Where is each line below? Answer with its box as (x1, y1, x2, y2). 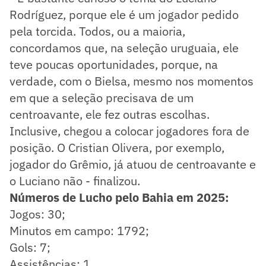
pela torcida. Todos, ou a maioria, (9, 23, 185, 39)
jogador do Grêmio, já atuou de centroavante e (9, 156, 256, 172)
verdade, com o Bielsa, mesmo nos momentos (9, 72, 254, 89)
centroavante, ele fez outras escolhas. (9, 106, 210, 122)
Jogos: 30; (9, 205, 65, 222)
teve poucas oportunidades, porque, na (9, 56, 218, 72)
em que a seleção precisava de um (9, 89, 194, 106)
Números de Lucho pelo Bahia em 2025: (9, 189, 229, 205)
